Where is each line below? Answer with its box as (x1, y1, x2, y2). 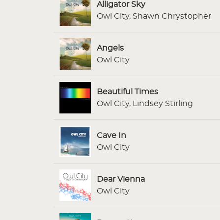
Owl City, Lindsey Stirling (97, 99, 193, 108)
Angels (97, 44, 124, 52)
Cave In (97, 131, 126, 139)
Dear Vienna (97, 175, 145, 183)
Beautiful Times (97, 87, 158, 96)
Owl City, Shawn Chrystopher (97, 12, 211, 20)
